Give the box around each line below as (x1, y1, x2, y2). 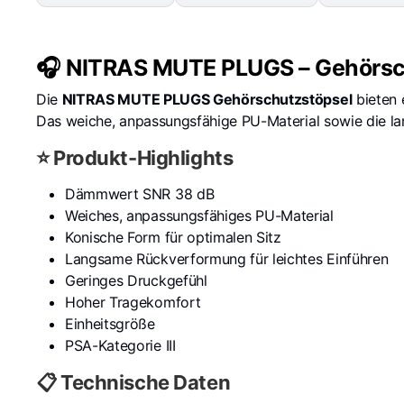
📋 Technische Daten (36, 370, 231, 394)
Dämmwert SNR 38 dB (65, 184, 215, 203)
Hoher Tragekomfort (65, 292, 201, 311)
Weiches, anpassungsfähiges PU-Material (65, 206, 334, 225)
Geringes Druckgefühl (65, 271, 207, 289)
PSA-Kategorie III (65, 335, 176, 354)
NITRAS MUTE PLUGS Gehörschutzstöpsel (61, 89, 353, 108)
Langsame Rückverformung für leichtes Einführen (65, 249, 389, 268)
